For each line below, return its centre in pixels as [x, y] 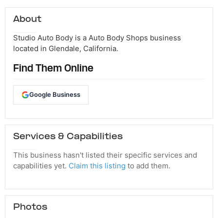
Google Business [55, 95]
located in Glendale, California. [66, 48]
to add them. [148, 165]
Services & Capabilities [68, 137]
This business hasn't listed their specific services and [105, 155]
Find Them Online [53, 69]
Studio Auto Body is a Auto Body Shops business [97, 37]
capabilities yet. [41, 165]
